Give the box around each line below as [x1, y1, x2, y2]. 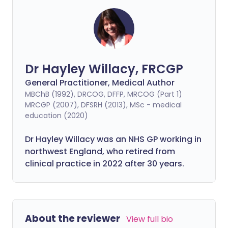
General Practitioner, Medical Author [25, 76, 175, 89]
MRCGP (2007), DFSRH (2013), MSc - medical [25, 99, 182, 110]
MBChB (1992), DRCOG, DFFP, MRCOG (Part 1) [25, 89, 182, 99]
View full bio [126, 213, 173, 225]
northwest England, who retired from [25, 145, 175, 157]
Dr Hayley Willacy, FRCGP [25, 60, 183, 77]
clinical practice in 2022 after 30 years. [25, 157, 186, 169]
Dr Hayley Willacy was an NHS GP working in [25, 133, 202, 145]
